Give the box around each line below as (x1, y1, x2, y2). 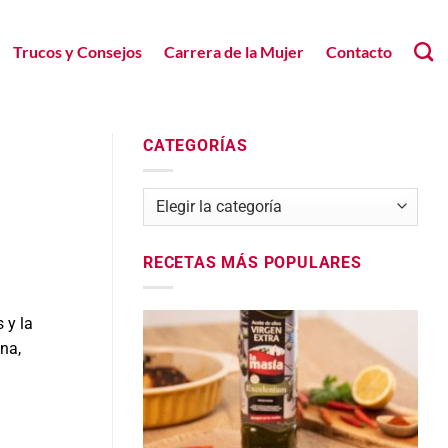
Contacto (325, 41, 392, 61)
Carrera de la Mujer (163, 41, 304, 61)
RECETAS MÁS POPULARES (143, 253, 362, 273)
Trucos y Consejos (12, 41, 142, 61)
